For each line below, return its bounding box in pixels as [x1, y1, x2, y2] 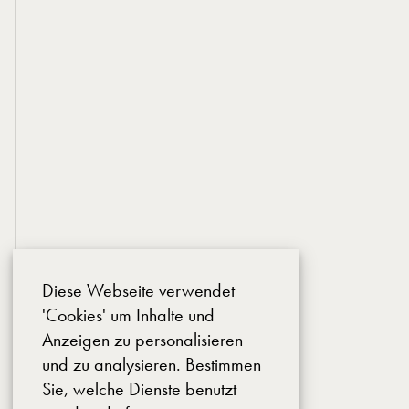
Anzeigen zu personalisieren [42, 328, 243, 351]
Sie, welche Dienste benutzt [42, 377, 236, 401]
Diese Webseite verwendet [42, 278, 235, 302]
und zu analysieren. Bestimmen [42, 352, 261, 376]
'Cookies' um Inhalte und [42, 303, 215, 327]
